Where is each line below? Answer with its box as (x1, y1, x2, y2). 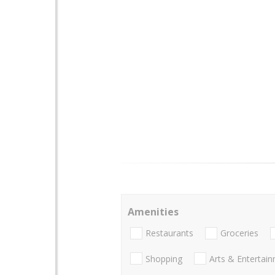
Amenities (128, 205, 179, 219)
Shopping (145, 252, 182, 265)
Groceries (220, 227, 258, 239)
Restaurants (145, 227, 193, 239)
